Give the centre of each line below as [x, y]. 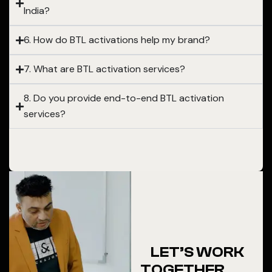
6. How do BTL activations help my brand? [117, 40]
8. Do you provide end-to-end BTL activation [124, 98]
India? [37, 11]
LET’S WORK [197, 252]
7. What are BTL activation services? [104, 69]
